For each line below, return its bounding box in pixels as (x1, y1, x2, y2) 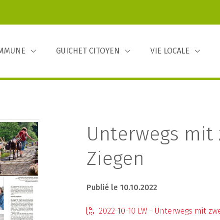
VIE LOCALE (150, 46, 190, 55)
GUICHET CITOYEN (56, 46, 120, 55)
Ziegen (86, 147, 144, 170)
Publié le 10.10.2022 (86, 183, 157, 192)
